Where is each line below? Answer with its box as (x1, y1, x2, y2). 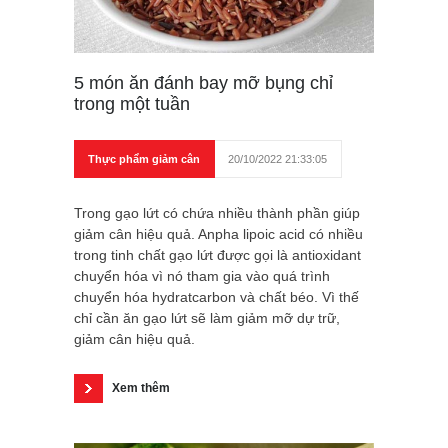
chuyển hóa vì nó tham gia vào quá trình (74, 267, 330, 284)
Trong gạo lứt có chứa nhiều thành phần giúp (74, 204, 360, 221)
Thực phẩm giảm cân (88, 152, 200, 165)
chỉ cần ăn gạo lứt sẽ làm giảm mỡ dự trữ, (74, 309, 340, 326)
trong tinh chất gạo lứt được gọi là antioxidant (74, 246, 361, 263)
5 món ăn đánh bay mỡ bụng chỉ (74, 72, 333, 93)
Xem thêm (112, 380, 170, 395)
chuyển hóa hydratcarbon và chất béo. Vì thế (74, 288, 359, 305)
